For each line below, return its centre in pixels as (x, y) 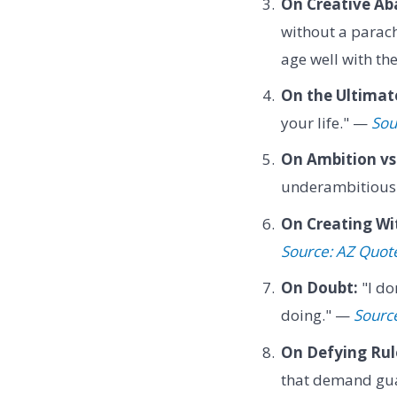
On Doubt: (319, 288)
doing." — (317, 315)
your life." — (326, 123)
